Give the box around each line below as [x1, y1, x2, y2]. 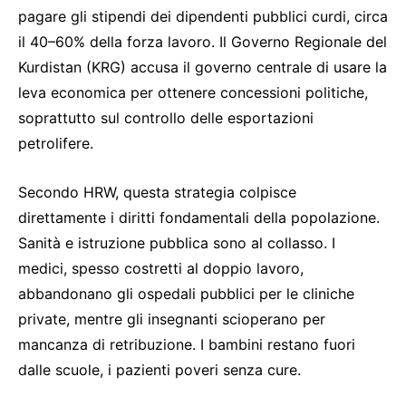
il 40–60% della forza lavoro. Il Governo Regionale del [18, 32, 387, 51]
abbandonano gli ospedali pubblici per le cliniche [18, 284, 354, 303]
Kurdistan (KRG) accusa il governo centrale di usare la [18, 57, 387, 76]
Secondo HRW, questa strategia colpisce [18, 182, 296, 201]
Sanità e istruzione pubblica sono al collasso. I [18, 233, 335, 252]
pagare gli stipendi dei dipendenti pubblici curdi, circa [18, 6, 388, 25]
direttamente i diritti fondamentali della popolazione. [18, 208, 380, 227]
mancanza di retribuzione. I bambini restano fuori [18, 334, 355, 353]
